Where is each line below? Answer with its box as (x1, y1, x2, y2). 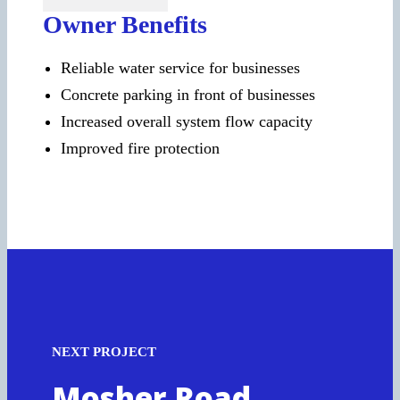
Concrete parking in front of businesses (61, 86, 315, 104)
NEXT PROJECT (52, 345, 156, 360)
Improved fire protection (61, 139, 220, 158)
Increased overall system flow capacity (61, 112, 312, 131)
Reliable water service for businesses (61, 59, 300, 78)
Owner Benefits (43, 11, 207, 39)
